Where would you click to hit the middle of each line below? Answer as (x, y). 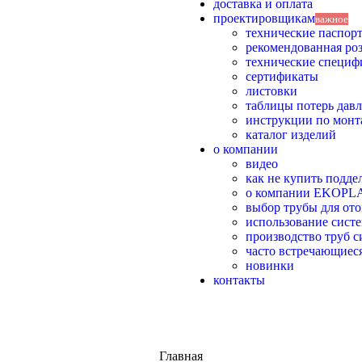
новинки (270, 266)
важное (332, 19)
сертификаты (282, 77)
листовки (271, 91)
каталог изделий (291, 135)
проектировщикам (264, 19)
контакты (239, 280)
